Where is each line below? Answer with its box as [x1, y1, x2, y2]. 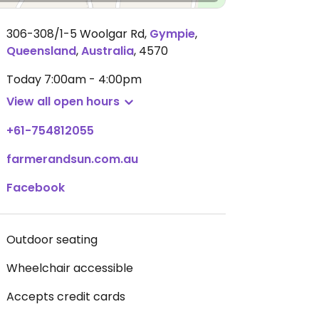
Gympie [150, 26, 195, 42]
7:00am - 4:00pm [44, 71, 142, 88]
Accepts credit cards [6, 288, 125, 305]
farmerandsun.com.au [6, 151, 138, 167]
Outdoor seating [6, 231, 98, 248]
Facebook [6, 179, 65, 196]
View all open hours [6, 93, 120, 110]
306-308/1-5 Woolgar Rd [6, 26, 145, 42]
